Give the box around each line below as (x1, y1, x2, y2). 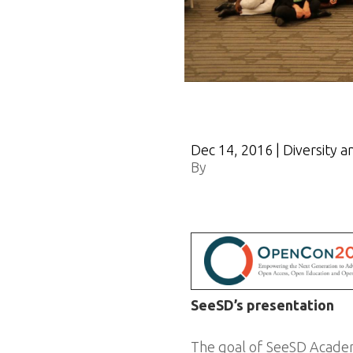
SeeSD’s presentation (190, 296, 334, 313)
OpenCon (209, 159, 269, 175)
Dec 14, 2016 (190, 142, 273, 158)
